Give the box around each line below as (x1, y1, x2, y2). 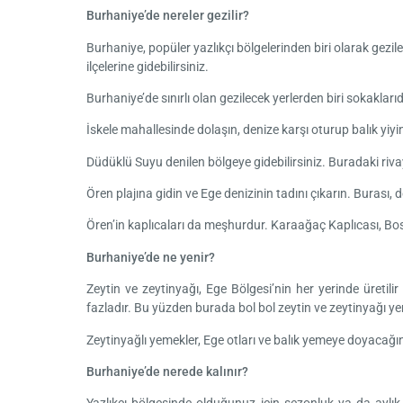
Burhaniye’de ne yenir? (86, 249, 215, 265)
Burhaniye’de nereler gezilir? (86, 8, 249, 24)
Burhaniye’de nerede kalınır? (86, 364, 248, 381)
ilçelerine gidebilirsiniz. (86, 58, 209, 75)
